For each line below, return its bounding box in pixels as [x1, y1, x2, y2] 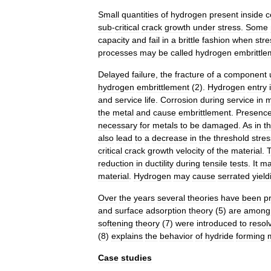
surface [115, 206, 143, 215]
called [171, 48, 193, 57]
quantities [122, 10, 158, 19]
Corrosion [160, 95, 198, 105]
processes [98, 48, 137, 57]
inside [241, 10, 263, 19]
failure [132, 70, 155, 79]
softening [98, 218, 133, 228]
